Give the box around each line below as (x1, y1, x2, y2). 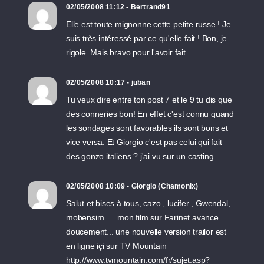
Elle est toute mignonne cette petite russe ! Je (66, 19, 231, 29)
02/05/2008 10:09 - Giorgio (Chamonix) (66, 182, 199, 190)
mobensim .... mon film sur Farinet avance (66, 213, 219, 222)
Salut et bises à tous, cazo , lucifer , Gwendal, (66, 199, 230, 208)
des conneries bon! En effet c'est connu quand (66, 109, 235, 118)
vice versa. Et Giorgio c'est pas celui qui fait (66, 137, 222, 147)
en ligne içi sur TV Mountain (66, 241, 167, 250)
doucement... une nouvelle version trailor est (66, 227, 227, 236)
